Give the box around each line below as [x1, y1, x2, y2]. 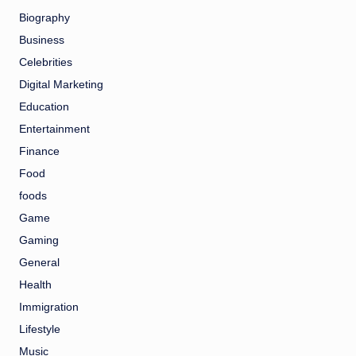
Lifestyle [19, 323, 60, 335]
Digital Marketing [19, 78, 103, 91]
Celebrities [19, 56, 72, 68]
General [19, 256, 60, 269]
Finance [19, 145, 60, 157]
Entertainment [19, 122, 90, 135]
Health [19, 278, 52, 291]
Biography [19, 11, 70, 24]
